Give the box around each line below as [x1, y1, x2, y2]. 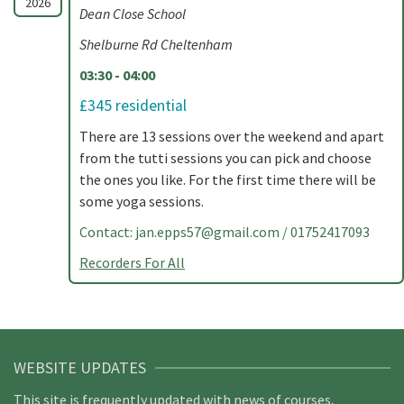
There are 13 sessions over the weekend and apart [79, 127, 384, 145]
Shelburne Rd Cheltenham [79, 35, 233, 53]
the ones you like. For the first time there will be [79, 170, 376, 188]
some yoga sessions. [79, 192, 204, 210]
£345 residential [79, 96, 187, 115]
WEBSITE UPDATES [14, 357, 146, 378]
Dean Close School [79, 5, 186, 23]
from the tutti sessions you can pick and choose [79, 149, 372, 167]
